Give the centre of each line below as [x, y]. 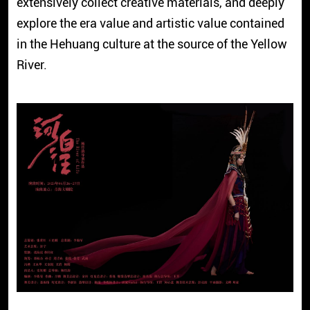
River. [31, 65]
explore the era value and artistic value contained [150, 24]
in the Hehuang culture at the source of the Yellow [152, 44]
